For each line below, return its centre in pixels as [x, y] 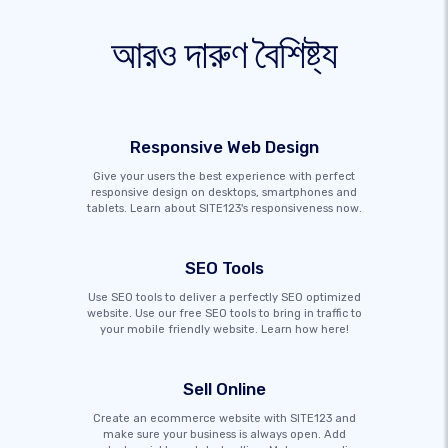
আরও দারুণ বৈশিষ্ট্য [224, 54]
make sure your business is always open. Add [224, 434]
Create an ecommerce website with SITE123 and [224, 418]
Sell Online [224, 388]
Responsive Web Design [224, 146]
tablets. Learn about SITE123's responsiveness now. [224, 208]
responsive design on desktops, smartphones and [224, 192]
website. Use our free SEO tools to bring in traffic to [224, 313]
